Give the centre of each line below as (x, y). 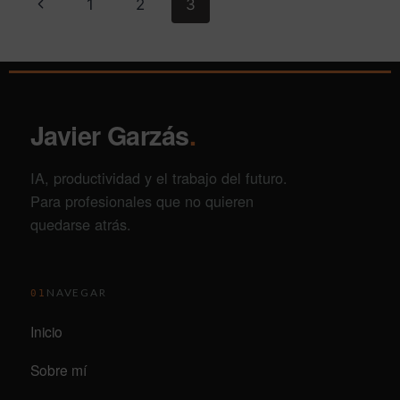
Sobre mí (58, 369)
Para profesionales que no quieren (142, 201)
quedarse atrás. (81, 225)
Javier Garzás (110, 135)
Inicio (46, 332)
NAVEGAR (77, 292)
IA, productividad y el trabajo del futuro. (159, 178)
